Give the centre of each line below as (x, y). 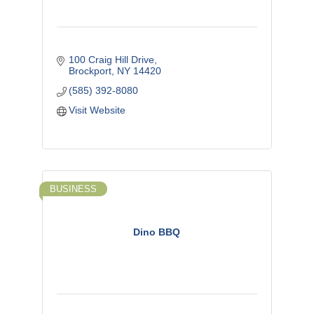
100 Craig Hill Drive (112, 59)
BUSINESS (73, 189)
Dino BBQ (157, 232)
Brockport (90, 70)
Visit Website (97, 110)
